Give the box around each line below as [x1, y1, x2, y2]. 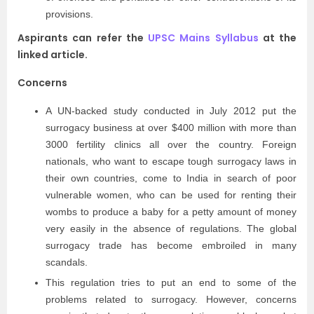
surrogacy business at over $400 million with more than [46, 122, 296, 133]
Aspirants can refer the [18, 31, 148, 45]
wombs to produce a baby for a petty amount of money [46, 206, 296, 217]
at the [258, 31, 296, 45]
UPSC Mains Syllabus [148, 31, 259, 45]
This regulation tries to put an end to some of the [46, 277, 296, 288]
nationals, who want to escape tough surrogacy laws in [46, 156, 296, 167]
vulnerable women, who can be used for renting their [46, 189, 296, 200]
